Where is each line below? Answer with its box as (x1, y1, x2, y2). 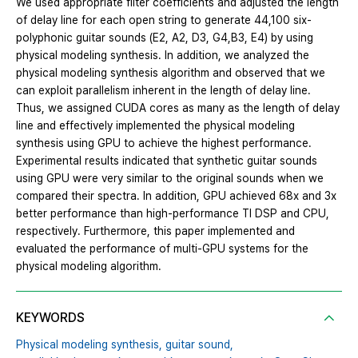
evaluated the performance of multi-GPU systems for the (16, 242, 308, 256)
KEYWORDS (16, 310, 85, 326)
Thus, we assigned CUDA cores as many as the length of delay (16, 101, 340, 115)
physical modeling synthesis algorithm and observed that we (16, 66, 325, 80)
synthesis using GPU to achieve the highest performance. (16, 137, 312, 150)
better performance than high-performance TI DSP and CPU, (16, 207, 329, 221)
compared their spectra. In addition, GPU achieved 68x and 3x (16, 189, 336, 203)
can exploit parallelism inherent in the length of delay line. (16, 84, 311, 97)
